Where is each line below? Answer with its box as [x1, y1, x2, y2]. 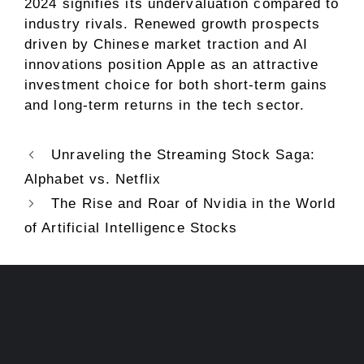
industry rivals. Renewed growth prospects [24, 16, 321, 32]
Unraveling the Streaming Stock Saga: [46, 147, 315, 163]
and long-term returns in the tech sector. [24, 97, 305, 114]
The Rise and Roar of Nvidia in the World [46, 196, 336, 212]
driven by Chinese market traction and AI [24, 37, 309, 53]
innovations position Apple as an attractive [24, 57, 319, 73]
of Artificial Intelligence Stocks [24, 220, 238, 236]
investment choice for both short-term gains [24, 77, 328, 93]
